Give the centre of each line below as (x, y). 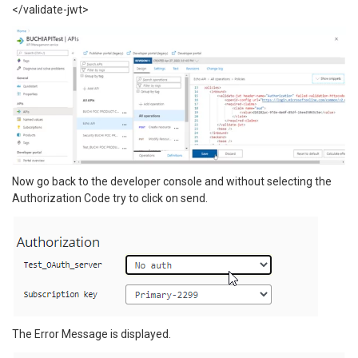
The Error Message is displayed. (91, 334)
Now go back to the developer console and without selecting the (172, 182)
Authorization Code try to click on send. (110, 199)
